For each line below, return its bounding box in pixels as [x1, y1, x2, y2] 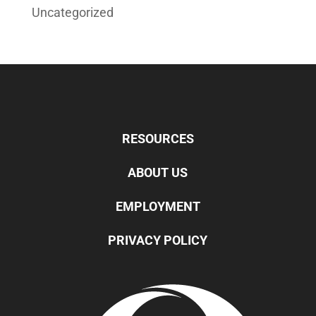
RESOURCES [121, 130, 194, 146]
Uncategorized [31, 4, 114, 20]
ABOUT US [128, 164, 188, 180]
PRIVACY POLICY [108, 232, 208, 248]
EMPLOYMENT [115, 198, 200, 214]
